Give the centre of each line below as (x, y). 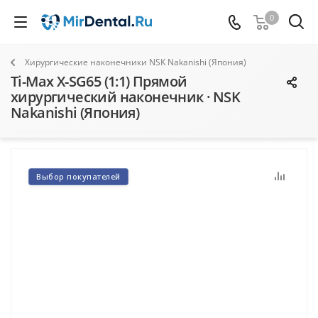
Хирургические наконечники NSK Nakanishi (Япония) (136, 62)
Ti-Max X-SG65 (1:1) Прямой (99, 81)
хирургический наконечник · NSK (125, 97)
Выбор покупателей (78, 176)
